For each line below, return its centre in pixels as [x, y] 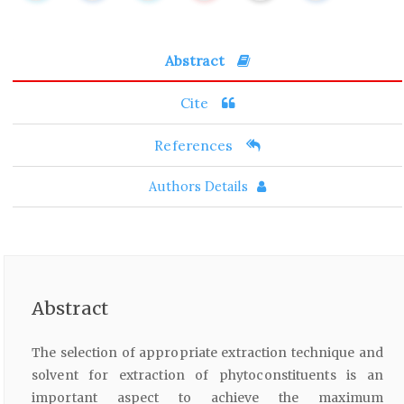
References [196, 145]
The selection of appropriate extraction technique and [207, 352]
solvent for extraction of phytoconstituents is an [207, 375]
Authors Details [198, 186]
